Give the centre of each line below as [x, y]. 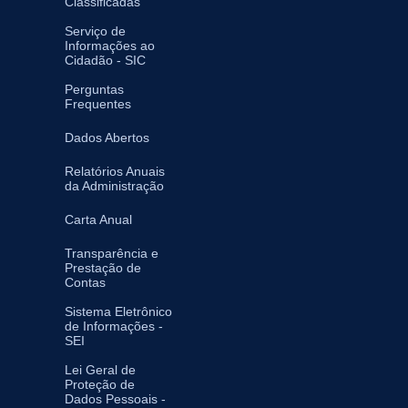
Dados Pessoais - [115, 398]
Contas [85, 282]
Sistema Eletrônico [118, 311]
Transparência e [112, 253]
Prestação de [103, 267]
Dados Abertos [107, 137]
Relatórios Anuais [115, 171]
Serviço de [95, 31]
